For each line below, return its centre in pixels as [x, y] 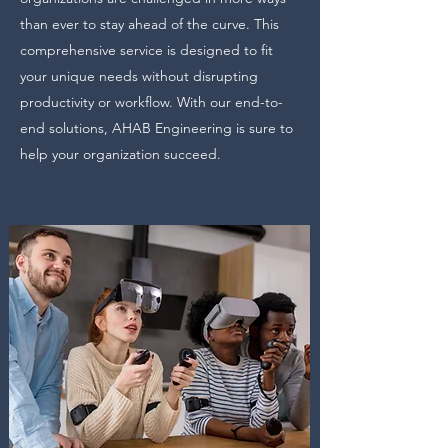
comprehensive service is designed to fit [146, 50]
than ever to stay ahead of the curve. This [149, 24]
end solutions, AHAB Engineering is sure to [156, 128]
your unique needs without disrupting [139, 76]
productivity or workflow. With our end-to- [151, 102]
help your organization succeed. [120, 154]
